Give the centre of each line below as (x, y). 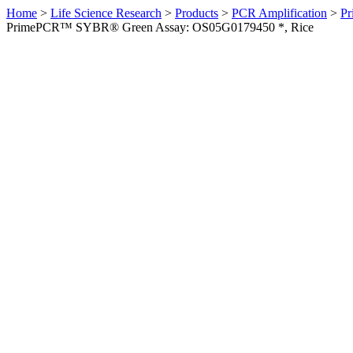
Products (197, 13)
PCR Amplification (279, 13)
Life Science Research (106, 13)
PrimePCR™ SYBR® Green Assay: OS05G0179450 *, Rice (160, 27)
